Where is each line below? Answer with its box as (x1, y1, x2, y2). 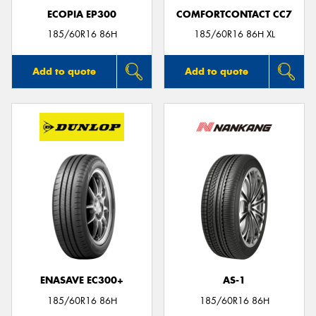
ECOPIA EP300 (47, 8, 116, 20)
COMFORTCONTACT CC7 (176, 8, 292, 20)
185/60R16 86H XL (193, 28, 275, 41)
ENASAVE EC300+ (40, 274, 123, 287)
